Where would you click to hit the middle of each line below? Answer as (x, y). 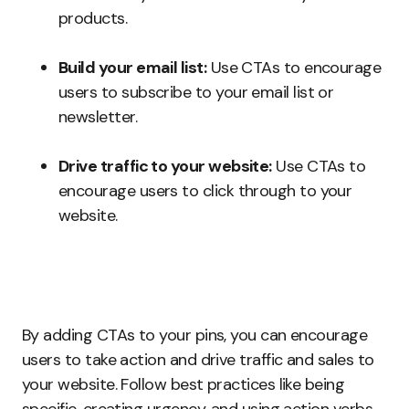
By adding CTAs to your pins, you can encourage (195, 336)
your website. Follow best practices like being (184, 385)
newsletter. (98, 117)
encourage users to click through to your (205, 191)
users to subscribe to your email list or (196, 93)
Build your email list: (133, 68)
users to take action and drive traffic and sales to (198, 360)
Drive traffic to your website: (165, 167)
